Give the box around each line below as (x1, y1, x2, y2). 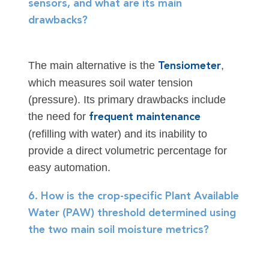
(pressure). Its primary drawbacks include (28, 94, 226, 106)
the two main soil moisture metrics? (28, 225, 209, 236)
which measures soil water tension (28, 77, 193, 89)
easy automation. (28, 162, 110, 174)
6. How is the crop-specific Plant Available (28, 191, 239, 202)
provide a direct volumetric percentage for (28, 145, 227, 157)
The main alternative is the (28, 59, 158, 72)
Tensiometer (157, 61, 221, 72)
